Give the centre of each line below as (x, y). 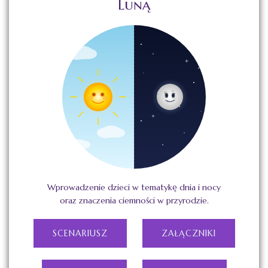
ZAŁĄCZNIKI (188, 234)
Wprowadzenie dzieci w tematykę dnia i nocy (134, 188)
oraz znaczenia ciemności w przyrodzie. (134, 201)
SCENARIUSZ (80, 234)
